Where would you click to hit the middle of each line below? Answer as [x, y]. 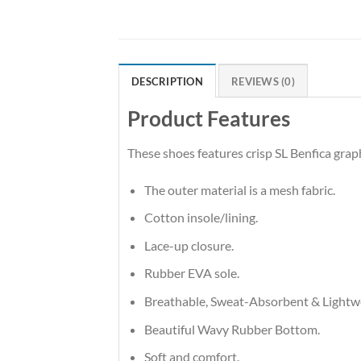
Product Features [209, 119]
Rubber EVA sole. [191, 273]
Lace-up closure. [189, 245]
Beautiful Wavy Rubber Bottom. [232, 329]
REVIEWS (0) [263, 82]
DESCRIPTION [167, 82]
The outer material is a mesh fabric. [239, 189]
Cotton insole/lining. [201, 218]
